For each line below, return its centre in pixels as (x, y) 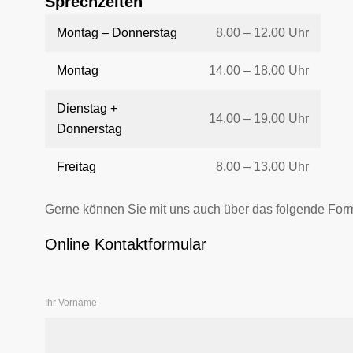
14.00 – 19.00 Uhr (259, 118)
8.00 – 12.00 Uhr (262, 32)
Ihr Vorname (71, 302)
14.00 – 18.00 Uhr (259, 70)
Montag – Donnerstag (117, 32)
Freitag (76, 166)
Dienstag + (87, 108)
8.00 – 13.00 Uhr (262, 166)
